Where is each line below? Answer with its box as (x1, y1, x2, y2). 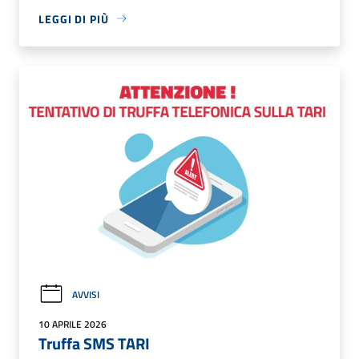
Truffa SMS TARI (38, 331, 150, 357)
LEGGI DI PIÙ (38, 10, 109, 27)
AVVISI (72, 286, 99, 302)
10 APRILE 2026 (38, 317, 107, 333)
